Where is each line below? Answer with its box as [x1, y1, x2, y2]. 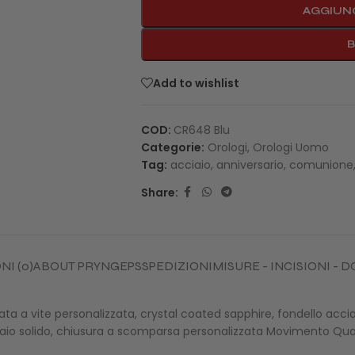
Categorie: [140, 139, 204, 156]
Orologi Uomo [252, 139, 329, 156]
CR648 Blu [173, 122, 230, 139]
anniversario [216, 157, 284, 174]
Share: [140, 184, 178, 200]
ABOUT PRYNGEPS [32, 258, 142, 274]
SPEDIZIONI [141, 258, 212, 274]
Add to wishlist [152, 74, 239, 91]
